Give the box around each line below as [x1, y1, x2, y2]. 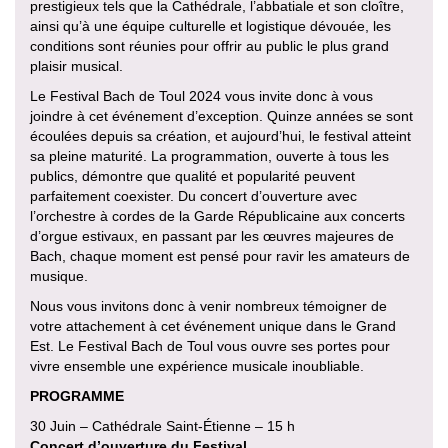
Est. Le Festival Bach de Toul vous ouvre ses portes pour [30, 337, 390, 354]
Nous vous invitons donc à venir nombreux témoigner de [30, 297, 387, 314]
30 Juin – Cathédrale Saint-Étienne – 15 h [30, 417, 295, 434]
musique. [30, 267, 88, 284]
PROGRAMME [30, 387, 124, 404]
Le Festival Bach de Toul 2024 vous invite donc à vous [30, 87, 373, 104]
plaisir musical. [30, 57, 123, 74]
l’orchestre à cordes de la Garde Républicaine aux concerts [30, 207, 405, 224]
